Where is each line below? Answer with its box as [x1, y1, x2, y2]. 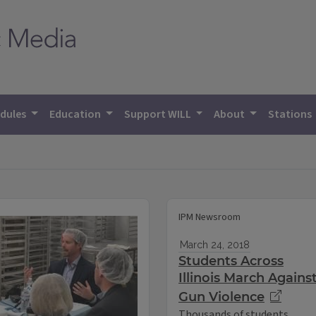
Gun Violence [178, 289, 265, 305]
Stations [268, 107, 315, 122]
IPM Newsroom [178, 210, 241, 225]
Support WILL [123, 107, 193, 122]
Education [49, 107, 104, 122]
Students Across [178, 253, 284, 269]
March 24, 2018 [179, 239, 250, 251]
